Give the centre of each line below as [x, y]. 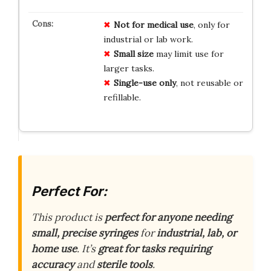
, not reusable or [209, 83]
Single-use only [145, 83]
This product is [68, 217]
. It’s [87, 249]
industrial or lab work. [148, 39]
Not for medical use [153, 24]
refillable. [122, 97]
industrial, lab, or [197, 233]
